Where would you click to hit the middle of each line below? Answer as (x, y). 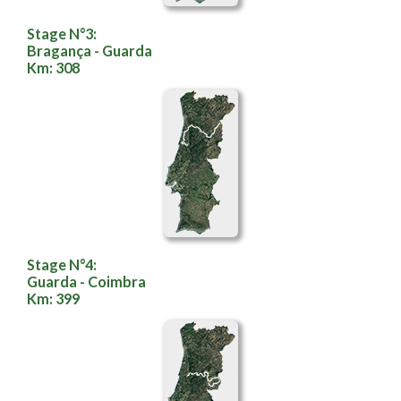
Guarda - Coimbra (86, 282)
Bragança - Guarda (90, 51)
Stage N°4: (62, 264)
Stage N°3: (62, 34)
